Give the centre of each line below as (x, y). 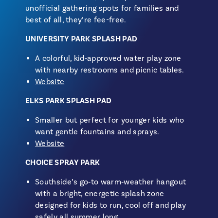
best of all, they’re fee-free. (76, 20)
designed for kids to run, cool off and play (111, 205)
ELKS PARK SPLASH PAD (69, 101)
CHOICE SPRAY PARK (63, 163)
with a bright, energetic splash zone (100, 194)
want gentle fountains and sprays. (97, 132)
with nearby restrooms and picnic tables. (110, 70)
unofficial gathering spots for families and (102, 8)
